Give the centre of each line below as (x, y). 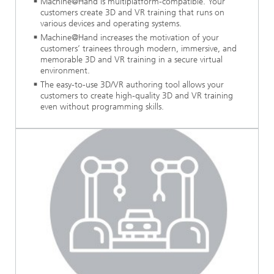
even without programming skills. (102, 106)
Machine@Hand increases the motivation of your (130, 37)
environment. (65, 70)
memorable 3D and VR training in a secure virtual (131, 59)
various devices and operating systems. (111, 23)
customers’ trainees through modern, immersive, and (139, 48)
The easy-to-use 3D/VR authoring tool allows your (132, 84)
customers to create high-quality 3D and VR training (137, 95)
